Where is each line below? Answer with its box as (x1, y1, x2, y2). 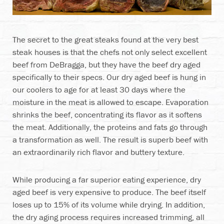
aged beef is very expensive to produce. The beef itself (12, 186, 206, 197)
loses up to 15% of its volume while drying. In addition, (12, 198, 205, 210)
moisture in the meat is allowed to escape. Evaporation (12, 96, 208, 107)
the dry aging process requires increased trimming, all (12, 211, 204, 222)
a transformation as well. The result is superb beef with (12, 133, 208, 145)
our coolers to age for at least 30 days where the (12, 83, 185, 95)
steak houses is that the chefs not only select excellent (12, 46, 207, 57)
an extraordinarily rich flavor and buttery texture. (12, 146, 184, 157)
